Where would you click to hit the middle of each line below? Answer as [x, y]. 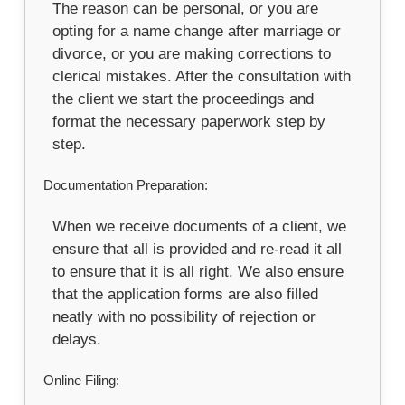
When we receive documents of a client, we [200, 226]
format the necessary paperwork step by [189, 121]
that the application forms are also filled [186, 294]
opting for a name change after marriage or [197, 31]
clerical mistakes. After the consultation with [202, 76]
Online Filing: [82, 380]
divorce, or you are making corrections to [192, 53]
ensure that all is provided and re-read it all [198, 249]
